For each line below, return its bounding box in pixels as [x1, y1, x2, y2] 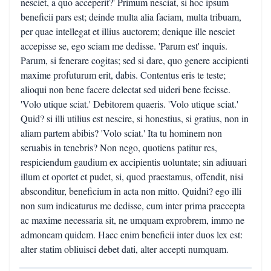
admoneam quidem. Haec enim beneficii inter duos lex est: [21, 228, 243, 241]
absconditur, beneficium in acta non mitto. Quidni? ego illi [21, 184, 241, 197]
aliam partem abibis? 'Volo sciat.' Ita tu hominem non [21, 126, 222, 139]
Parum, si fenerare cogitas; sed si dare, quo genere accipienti [21, 54, 249, 67]
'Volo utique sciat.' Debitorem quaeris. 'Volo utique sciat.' [21, 97, 238, 110]
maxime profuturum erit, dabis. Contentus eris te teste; [21, 68, 226, 81]
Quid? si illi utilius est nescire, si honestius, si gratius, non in [21, 112, 249, 125]
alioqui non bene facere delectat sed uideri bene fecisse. [21, 83, 230, 96]
